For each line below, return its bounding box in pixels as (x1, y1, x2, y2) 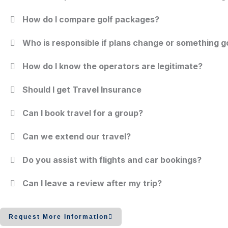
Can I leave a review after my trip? (22, 178, 162, 189)
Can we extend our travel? (22, 131, 131, 142)
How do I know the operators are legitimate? (22, 61, 203, 72)
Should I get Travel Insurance (22, 84, 141, 95)
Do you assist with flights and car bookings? (22, 155, 202, 165)
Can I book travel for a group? (22, 108, 143, 119)
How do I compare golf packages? (22, 14, 159, 25)
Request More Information (9, 213, 108, 221)
